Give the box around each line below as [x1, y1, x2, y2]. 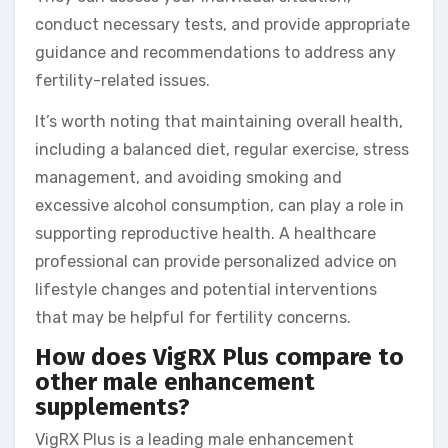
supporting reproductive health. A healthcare [35, 223, 376, 243]
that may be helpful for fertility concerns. [35, 307, 351, 327]
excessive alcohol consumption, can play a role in [35, 195, 404, 215]
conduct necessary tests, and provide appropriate [35, 14, 410, 34]
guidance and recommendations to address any [35, 42, 396, 62]
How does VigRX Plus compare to [35, 342, 404, 371]
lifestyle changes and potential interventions [35, 279, 377, 299]
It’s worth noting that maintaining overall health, [35, 111, 403, 131]
